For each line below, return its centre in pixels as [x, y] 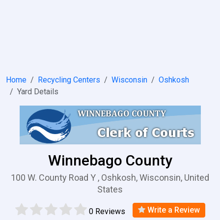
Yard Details [38, 92]
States [110, 189]
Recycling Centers [69, 80]
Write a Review [172, 210]
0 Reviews [107, 211]
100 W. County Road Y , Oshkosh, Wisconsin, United [110, 178]
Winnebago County [110, 160]
